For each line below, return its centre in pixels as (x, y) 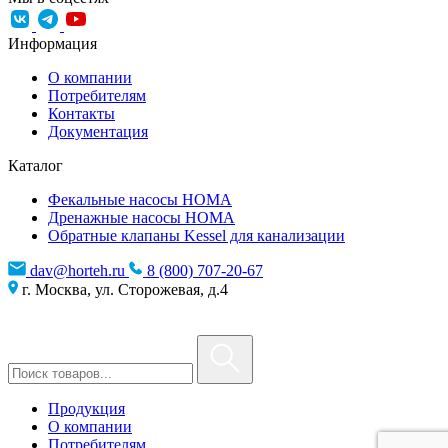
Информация (52, 43)
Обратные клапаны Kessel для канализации (196, 235)
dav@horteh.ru (77, 270)
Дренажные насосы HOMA (141, 217)
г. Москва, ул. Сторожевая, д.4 (123, 289)
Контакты (81, 113)
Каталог (35, 165)
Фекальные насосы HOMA (140, 199)
